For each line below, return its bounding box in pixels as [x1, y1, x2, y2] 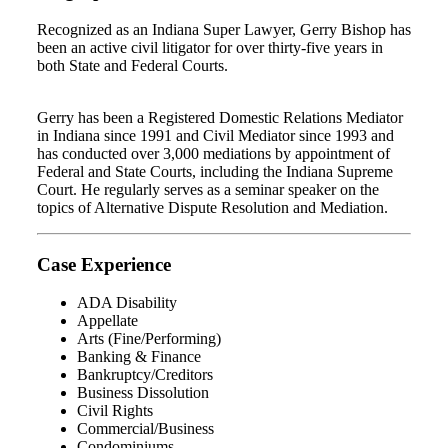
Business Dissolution [77, 384, 209, 402]
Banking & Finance [77, 348, 201, 366]
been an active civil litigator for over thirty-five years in [37, 38, 383, 56]
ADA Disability [77, 294, 177, 312]
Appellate [77, 312, 138, 330]
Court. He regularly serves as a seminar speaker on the [37, 180, 379, 198]
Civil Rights [77, 402, 153, 420]
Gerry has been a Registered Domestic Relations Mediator [37, 108, 403, 126]
